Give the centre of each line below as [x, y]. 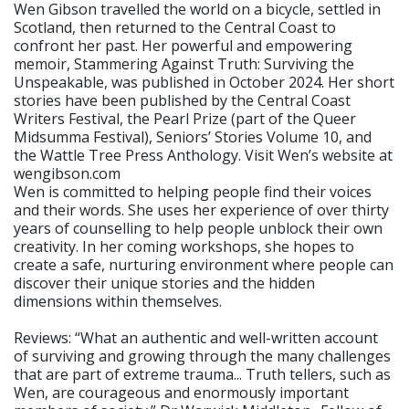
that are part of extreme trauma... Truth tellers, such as [202, 374]
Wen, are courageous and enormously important [181, 392]
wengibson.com [67, 173]
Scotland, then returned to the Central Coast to [175, 27]
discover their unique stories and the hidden [164, 283]
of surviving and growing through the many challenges [202, 356]
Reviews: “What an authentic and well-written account [196, 337]
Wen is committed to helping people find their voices [193, 191]
